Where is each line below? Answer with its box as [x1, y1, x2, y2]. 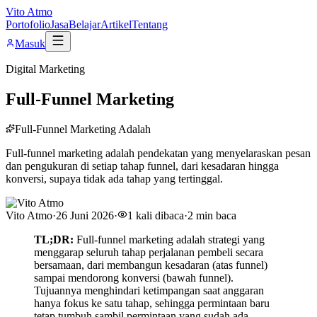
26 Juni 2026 [56, 209, 114, 221]
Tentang [132, 18, 168, 30]
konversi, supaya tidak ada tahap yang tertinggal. [6, 172, 223, 185]
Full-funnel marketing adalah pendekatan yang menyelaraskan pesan [6, 146, 311, 159]
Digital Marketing [6, 63, 85, 75]
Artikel [100, 18, 132, 30]
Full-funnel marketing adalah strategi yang [74, 233, 265, 246]
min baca [193, 209, 236, 221]
